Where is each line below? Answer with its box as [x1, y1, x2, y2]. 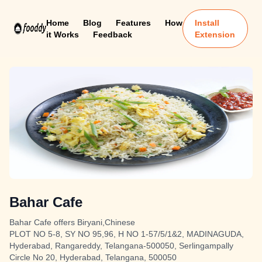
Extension [195, 30, 236, 39]
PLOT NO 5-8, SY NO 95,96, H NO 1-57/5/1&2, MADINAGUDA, [9, 229, 244, 239]
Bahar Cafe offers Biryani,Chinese [9, 218, 135, 227]
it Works [46, 30, 79, 39]
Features [115, 18, 151, 27]
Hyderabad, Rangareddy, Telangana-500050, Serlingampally [9, 241, 233, 250]
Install [195, 18, 220, 27]
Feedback [92, 30, 132, 39]
